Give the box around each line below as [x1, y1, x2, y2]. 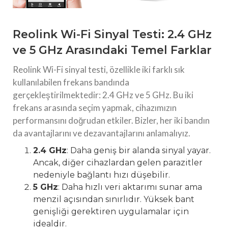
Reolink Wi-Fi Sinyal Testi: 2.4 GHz [13, 27, 212, 42]
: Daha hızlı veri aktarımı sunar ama [58, 182, 202, 192]
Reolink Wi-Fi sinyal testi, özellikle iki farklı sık [13, 64, 185, 75]
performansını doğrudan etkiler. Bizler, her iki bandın [13, 115, 210, 126]
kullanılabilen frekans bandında [13, 77, 129, 88]
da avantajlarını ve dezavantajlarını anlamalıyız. [13, 128, 190, 139]
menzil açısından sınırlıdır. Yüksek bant [33, 194, 194, 205]
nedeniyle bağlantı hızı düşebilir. [33, 170, 170, 180]
